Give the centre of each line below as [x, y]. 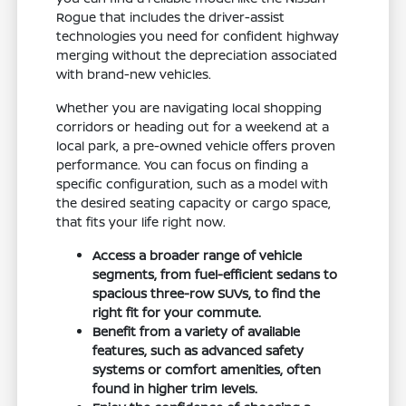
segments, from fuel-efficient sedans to [215, 275]
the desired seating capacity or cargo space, [194, 203]
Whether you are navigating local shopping [189, 108]
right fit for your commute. [177, 313]
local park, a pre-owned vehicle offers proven [196, 146]
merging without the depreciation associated [197, 55]
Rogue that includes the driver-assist [171, 17]
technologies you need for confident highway [198, 36]
